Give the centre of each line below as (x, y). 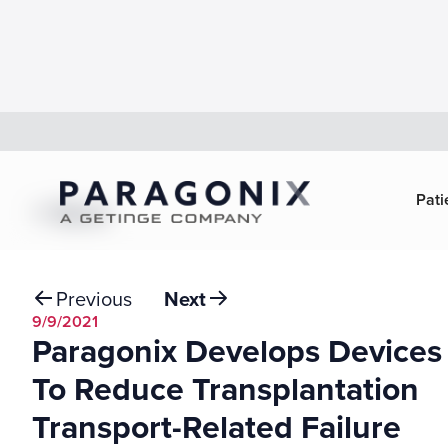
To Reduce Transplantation (225, 388)
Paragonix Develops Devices (237, 350)
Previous (94, 298)
